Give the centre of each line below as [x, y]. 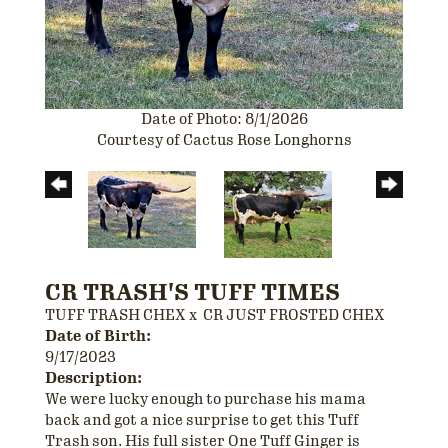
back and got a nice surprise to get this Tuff [202, 420]
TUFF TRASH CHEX [115, 315]
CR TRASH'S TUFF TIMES [192, 293]
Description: [93, 378]
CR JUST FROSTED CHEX [294, 315]
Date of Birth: [98, 336]
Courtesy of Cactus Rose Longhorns [224, 140]
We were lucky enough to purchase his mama [205, 399]
